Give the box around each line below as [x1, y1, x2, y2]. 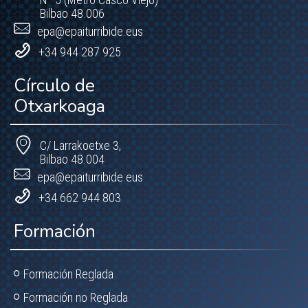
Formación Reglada [23, 267, 113, 282]
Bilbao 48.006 [40, 6, 104, 21]
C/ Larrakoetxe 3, [40, 138, 121, 153]
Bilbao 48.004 [40, 152, 104, 167]
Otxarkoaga [14, 94, 105, 119]
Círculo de [14, 74, 95, 98]
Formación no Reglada [23, 290, 128, 305]
